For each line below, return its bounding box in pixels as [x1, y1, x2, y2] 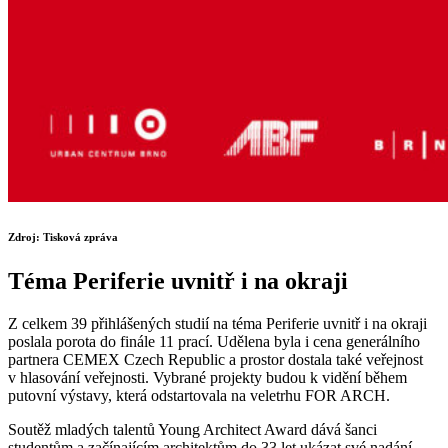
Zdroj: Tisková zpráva [8, 230, 118, 243]
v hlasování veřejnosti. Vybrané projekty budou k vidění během [8, 368, 407, 386]
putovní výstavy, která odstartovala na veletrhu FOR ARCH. [8, 386, 390, 404]
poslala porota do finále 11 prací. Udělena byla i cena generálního [8, 332, 420, 350]
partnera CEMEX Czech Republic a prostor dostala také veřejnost [8, 350, 423, 368]
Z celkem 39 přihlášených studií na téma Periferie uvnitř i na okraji [8, 314, 427, 332]
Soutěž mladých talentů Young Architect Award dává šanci [8, 420, 377, 438]
